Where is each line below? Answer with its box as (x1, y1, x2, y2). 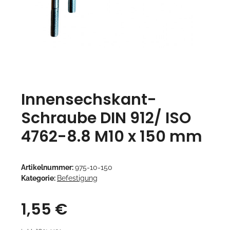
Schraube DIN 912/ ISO (21, 107, 191, 129)
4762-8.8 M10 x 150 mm (21, 125, 202, 147)
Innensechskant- (21, 88, 157, 110)
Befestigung (57, 174, 98, 182)
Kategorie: (21, 174, 57, 182)
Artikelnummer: (21, 163, 75, 171)
